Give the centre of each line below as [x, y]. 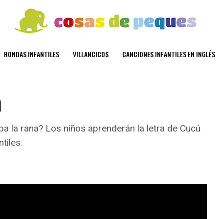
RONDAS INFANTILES [32, 54]
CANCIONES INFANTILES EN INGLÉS [169, 54]
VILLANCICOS [91, 54]
